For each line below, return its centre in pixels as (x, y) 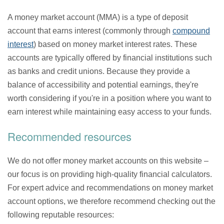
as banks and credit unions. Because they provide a (99, 71)
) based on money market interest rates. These (115, 44)
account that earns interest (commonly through (90, 30)
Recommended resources (69, 136)
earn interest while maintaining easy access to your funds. (109, 111)
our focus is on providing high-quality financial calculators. (110, 174)
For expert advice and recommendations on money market (110, 187)
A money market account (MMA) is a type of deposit (98, 17)
